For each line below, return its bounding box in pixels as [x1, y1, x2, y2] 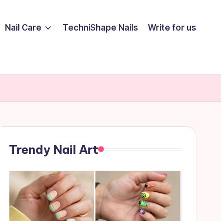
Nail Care [4, 23, 41, 33]
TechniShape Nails [63, 23, 138, 33]
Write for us [148, 23, 196, 33]
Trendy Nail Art [9, 142, 99, 157]
